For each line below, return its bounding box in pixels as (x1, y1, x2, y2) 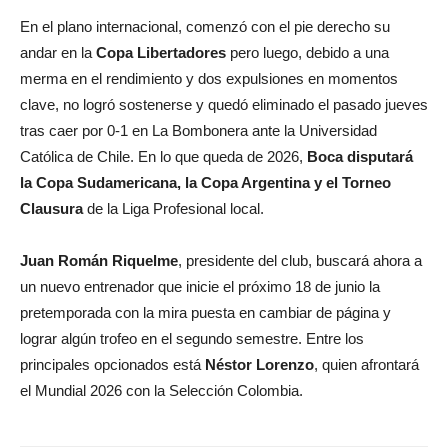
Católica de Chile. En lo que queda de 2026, (20, 148, 307, 166)
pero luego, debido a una (226, 44, 389, 62)
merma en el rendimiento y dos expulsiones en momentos (20, 70, 398, 88)
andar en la (20, 44, 96, 62)
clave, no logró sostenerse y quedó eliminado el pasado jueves (20, 96, 428, 114)
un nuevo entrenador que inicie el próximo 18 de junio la (20, 278, 380, 296)
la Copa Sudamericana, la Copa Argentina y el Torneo (20, 174, 391, 192)
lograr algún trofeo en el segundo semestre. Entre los (20, 330, 364, 348)
